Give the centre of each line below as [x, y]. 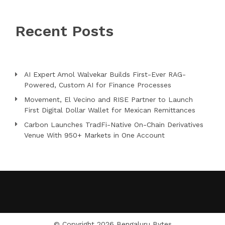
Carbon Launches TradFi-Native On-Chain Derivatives [114, 124]
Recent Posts [64, 31]
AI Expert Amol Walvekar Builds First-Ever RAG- [105, 74]
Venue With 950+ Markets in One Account [94, 135]
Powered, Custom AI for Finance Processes [98, 85]
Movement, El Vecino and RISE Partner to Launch [108, 99]
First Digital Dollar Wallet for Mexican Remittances [110, 110]
